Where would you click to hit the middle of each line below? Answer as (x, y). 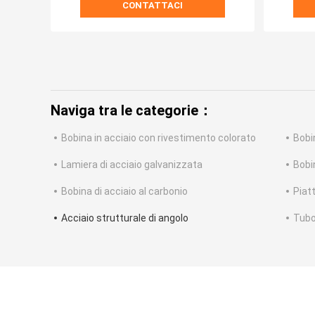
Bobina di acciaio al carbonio (124, 192)
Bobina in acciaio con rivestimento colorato (159, 138)
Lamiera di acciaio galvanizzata (132, 165)
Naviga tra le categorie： (131, 111)
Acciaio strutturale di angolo (125, 218)
